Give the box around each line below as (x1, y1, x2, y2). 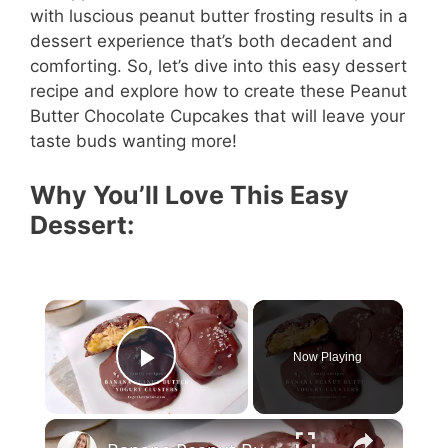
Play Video (146, 368, 297, 405)
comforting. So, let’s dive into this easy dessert (30, 56, 407, 76)
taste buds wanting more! (30, 131, 237, 151)
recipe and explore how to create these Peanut (30, 81, 407, 101)
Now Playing (293, 349, 363, 364)
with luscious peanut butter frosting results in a (30, 6, 408, 26)
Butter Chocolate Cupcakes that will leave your (30, 106, 405, 126)
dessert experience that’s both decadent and (30, 31, 393, 51)
